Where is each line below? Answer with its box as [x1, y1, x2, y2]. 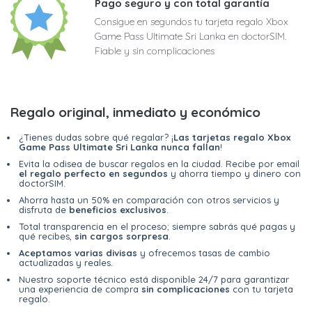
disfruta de [19, 204, 69, 216]
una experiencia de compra [19, 283, 141, 295]
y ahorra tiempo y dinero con [168, 168, 301, 180]
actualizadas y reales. [19, 257, 113, 269]
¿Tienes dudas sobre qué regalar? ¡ [19, 132, 173, 143]
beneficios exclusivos [69, 204, 166, 216]
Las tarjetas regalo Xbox [173, 132, 290, 143]
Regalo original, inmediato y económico [10, 104, 260, 121]
